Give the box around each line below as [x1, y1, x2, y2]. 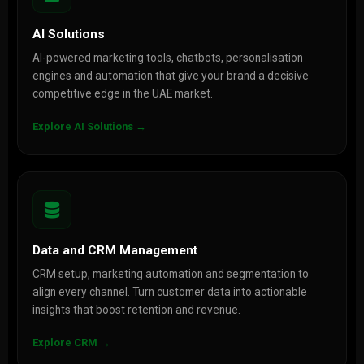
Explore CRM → [32, 336, 110, 349]
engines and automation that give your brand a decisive [32, 69, 309, 82]
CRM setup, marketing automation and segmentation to [32, 267, 309, 280]
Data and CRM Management [32, 243, 197, 258]
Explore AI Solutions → [32, 120, 146, 132]
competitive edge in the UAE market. [32, 87, 213, 100]
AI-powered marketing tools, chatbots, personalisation [32, 51, 303, 64]
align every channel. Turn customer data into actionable [32, 285, 307, 298]
